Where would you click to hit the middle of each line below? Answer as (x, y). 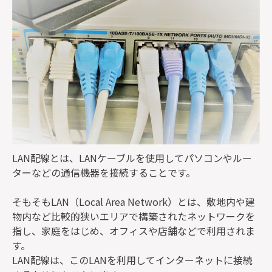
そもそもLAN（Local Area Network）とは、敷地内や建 (134, 202)
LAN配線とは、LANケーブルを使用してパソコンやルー (132, 158)
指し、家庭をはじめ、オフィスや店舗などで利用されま (134, 231)
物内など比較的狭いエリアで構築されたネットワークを (134, 216)
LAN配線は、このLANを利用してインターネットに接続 (132, 260)
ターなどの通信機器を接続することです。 (104, 172)
